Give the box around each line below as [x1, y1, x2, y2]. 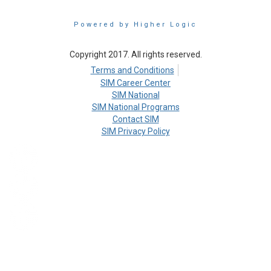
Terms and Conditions [90, 65, 174, 75]
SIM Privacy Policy [101, 126, 170, 136]
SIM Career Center [100, 78, 171, 88]
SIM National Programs [91, 102, 180, 112]
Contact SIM [112, 114, 159, 124]
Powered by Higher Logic [74, 21, 197, 28]
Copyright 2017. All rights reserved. [69, 50, 202, 59]
